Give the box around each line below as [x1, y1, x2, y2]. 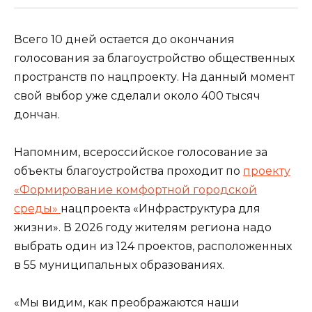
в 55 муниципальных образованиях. [14, 258, 224, 272]
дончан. [14, 107, 60, 121]
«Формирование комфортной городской [14, 182, 257, 196]
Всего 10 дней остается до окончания [14, 32, 235, 46]
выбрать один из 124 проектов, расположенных [14, 239, 292, 253]
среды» [14, 201, 61, 215]
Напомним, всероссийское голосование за [14, 145, 267, 159]
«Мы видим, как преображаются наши [14, 295, 240, 309]
